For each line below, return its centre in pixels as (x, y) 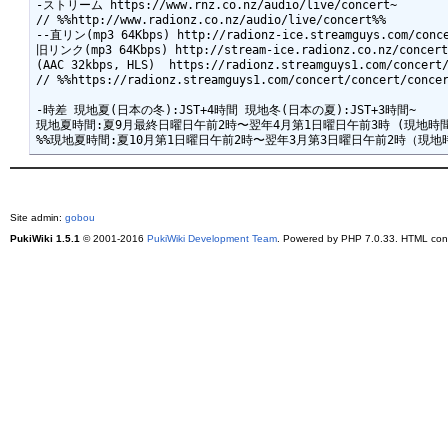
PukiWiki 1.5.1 (45, 238)
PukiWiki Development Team (212, 238)
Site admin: (37, 217)
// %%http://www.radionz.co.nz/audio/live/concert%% (210, 20)
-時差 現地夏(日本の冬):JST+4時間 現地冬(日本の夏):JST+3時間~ (225, 110)
